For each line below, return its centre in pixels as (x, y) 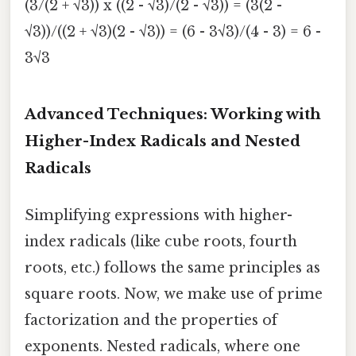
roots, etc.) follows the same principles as (172, 267)
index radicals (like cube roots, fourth (161, 241)
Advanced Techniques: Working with (173, 114)
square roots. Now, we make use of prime (174, 294)
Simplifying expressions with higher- (159, 215)
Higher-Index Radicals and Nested (163, 141)
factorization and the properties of (151, 320)
